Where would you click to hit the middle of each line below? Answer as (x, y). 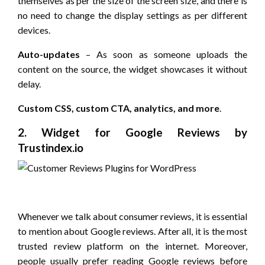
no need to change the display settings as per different (132, 15)
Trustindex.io (51, 148)
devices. (34, 30)
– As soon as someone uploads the (164, 54)
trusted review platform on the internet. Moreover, (132, 246)
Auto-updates (49, 54)
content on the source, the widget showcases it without (132, 69)
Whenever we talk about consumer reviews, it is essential (132, 216)
